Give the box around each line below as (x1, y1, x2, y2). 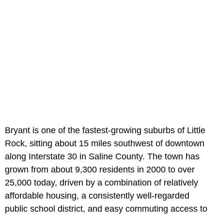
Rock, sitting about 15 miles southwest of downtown (5, 139, 204, 149)
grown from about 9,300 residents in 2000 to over (5, 165, 195, 175)
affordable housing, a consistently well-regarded (5, 191, 189, 201)
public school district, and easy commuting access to (5, 204, 207, 214)
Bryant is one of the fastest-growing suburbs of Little (5, 125, 205, 136)
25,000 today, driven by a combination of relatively (5, 178, 198, 188)
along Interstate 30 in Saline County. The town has (5, 152, 200, 162)
